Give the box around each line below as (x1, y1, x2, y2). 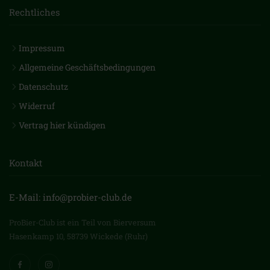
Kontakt (9, 157, 42, 169)
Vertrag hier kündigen (19, 119, 105, 131)
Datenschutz (19, 81, 68, 92)
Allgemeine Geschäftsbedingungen (19, 61, 155, 73)
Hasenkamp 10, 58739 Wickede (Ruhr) (9, 231, 148, 242)
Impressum (19, 42, 65, 54)
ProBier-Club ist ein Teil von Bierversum (9, 217, 156, 228)
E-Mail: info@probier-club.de (9, 191, 132, 203)
